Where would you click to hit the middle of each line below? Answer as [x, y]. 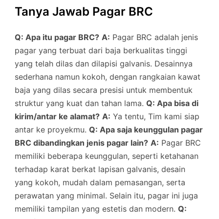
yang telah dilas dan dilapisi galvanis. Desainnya [104, 64]
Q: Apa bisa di [172, 103]
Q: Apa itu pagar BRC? [57, 37]
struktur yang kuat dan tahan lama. [80, 103]
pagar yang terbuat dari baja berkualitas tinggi [101, 51]
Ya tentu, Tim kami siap [155, 117]
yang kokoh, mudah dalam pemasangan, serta [100, 183]
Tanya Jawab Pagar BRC [84, 11]
